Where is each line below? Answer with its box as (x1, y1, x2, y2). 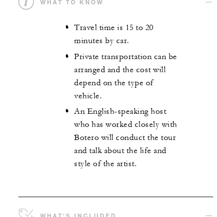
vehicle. (74, 91, 102, 101)
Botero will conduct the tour (74, 133, 176, 143)
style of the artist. (74, 159, 137, 169)
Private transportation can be (74, 51, 177, 62)
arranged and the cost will (74, 64, 166, 75)
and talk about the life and (74, 146, 167, 156)
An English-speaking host (74, 107, 166, 117)
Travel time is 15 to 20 (74, 23, 154, 33)
